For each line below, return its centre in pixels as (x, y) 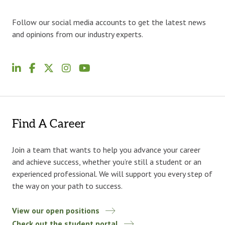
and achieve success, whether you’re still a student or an (107, 161)
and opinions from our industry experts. (78, 34)
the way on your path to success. (67, 186)
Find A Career (49, 124)
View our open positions (56, 210)
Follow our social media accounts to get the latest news (109, 22)
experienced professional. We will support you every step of (112, 174)
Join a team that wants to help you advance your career (106, 149)
